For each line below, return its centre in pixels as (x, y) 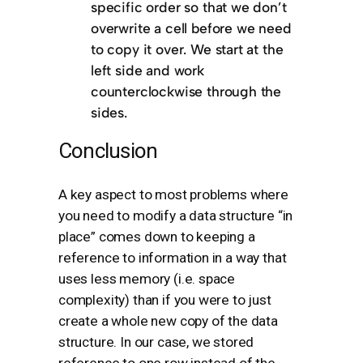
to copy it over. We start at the (187, 49)
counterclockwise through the (186, 92)
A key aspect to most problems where (173, 194)
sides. (109, 113)
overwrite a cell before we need (191, 28)
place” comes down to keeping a (157, 236)
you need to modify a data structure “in (176, 215)
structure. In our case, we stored (156, 342)
